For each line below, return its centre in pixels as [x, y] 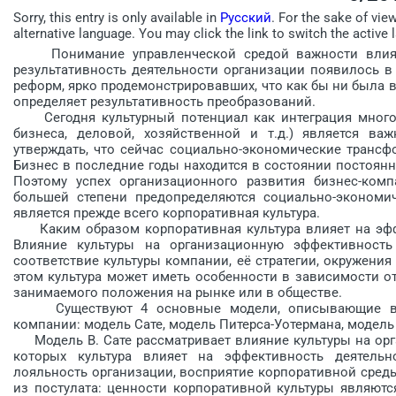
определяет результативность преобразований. [164, 101]
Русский [246, 17]
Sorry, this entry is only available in [117, 17]
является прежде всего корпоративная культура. [167, 213]
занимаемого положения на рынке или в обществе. [178, 292]
